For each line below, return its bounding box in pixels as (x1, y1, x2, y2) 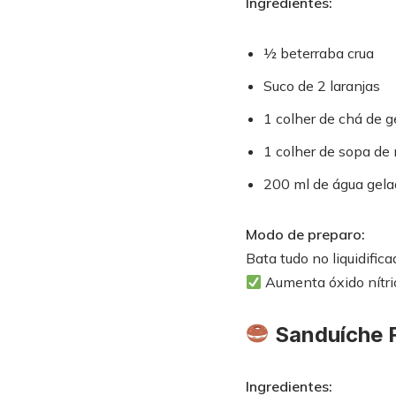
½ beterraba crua (263, 44, 374, 62)
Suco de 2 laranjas (263, 77, 380, 95)
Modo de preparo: (245, 225, 365, 243)
